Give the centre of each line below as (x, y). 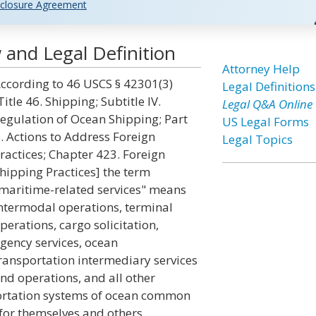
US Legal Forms (265, 122)
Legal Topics (257, 139)
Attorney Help (261, 69)
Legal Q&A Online (267, 104)
